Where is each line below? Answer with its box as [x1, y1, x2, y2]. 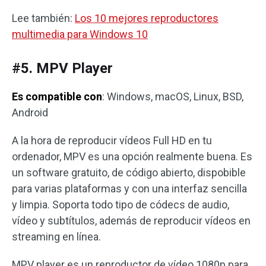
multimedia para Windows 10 [12, 28, 148, 41]
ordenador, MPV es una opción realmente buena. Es [12, 150, 252, 163]
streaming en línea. [12, 230, 101, 243]
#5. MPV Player [12, 60, 113, 77]
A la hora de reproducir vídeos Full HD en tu [12, 134, 212, 147]
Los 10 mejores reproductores [75, 12, 218, 25]
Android [12, 106, 48, 119]
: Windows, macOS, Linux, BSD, [102, 90, 243, 103]
